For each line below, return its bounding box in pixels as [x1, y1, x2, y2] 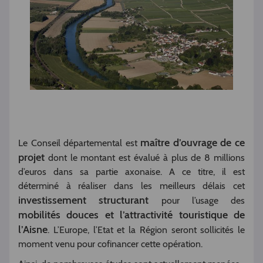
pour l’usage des [149, 195, 245, 207]
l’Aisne [18, 223, 48, 237]
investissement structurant [18, 194, 149, 207]
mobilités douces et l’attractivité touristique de [18, 208, 245, 222]
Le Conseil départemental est [18, 137, 141, 149]
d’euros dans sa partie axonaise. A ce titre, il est [18, 166, 245, 178]
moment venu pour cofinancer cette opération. [18, 238, 203, 250]
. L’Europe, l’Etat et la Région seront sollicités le [48, 224, 245, 236]
